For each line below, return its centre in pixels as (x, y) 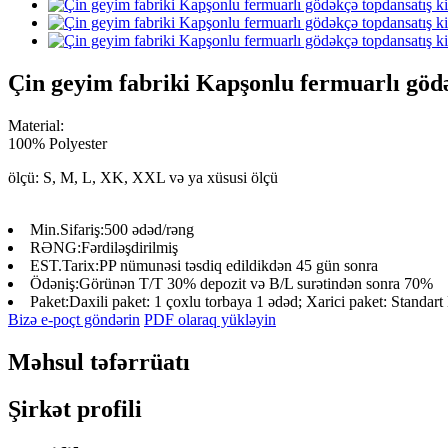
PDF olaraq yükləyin (210, 319)
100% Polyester (57, 143)
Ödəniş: (54, 283)
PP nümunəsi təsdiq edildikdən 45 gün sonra (238, 265)
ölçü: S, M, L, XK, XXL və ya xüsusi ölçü (143, 177)
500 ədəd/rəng (149, 229)
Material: (36, 125)
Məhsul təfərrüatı (99, 361)
